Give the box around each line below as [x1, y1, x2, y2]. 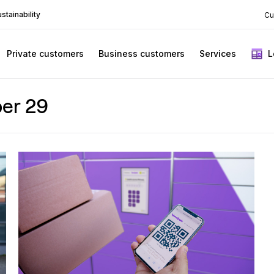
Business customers [98, 48, 185, 59]
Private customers [7, 48, 84, 59]
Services [199, 48, 236, 59]
